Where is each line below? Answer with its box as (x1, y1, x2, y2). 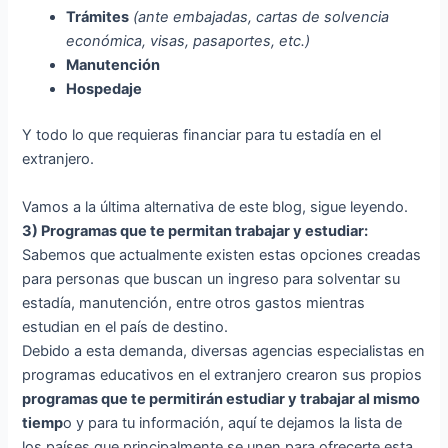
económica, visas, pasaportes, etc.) (66, 32, 311, 51)
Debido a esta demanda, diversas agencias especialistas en (22, 342, 426, 361)
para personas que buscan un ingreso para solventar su (22, 270, 401, 289)
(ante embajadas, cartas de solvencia (133, 8, 390, 27)
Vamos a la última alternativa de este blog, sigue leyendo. (22, 198, 409, 217)
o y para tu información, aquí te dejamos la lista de (63, 414, 403, 433)
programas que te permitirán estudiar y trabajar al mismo (22, 390, 421, 409)
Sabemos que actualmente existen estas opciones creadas (22, 246, 422, 265)
